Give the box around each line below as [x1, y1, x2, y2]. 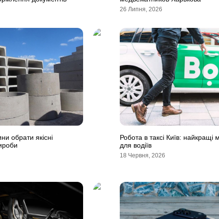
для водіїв [120, 141, 152, 149]
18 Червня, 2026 [120, 152, 165, 159]
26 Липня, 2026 [120, 6, 162, 13]
